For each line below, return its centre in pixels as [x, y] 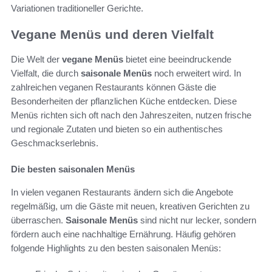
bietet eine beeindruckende [177, 59]
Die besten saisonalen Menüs [73, 169]
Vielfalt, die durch [46, 73]
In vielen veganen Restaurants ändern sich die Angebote [122, 192]
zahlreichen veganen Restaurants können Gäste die [114, 87]
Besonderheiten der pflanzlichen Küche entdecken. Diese [124, 101]
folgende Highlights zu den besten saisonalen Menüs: [116, 248]
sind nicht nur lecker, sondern [197, 220]
